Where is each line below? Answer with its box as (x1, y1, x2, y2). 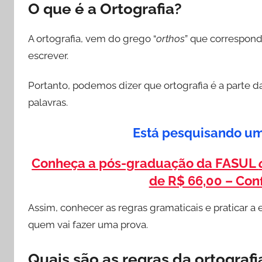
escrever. (28, 50, 68, 62)
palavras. (28, 96, 68, 108)
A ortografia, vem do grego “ (28, 33, 156, 45)
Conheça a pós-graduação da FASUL (32, 155, 259, 171)
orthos (156, 33, 185, 45)
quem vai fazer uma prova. (28, 218, 148, 230)
